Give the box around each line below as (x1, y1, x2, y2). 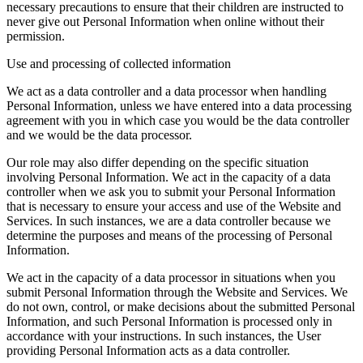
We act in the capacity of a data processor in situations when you (6, 270, 335, 284)
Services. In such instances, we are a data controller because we (6, 213, 331, 228)
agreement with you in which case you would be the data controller (6, 113, 349, 127)
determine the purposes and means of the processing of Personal (6, 228, 332, 242)
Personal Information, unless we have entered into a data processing (6, 98, 352, 113)
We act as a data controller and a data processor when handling (6, 83, 327, 98)
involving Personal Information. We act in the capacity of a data (6, 169, 331, 184)
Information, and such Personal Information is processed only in (6, 314, 332, 328)
